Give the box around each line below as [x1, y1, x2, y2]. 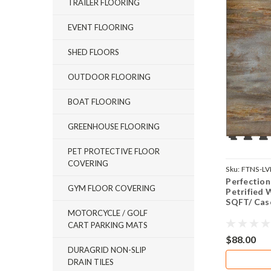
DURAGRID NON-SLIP [68, 245, 146, 255]
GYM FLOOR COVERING [68, 183, 155, 193]
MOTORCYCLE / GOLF [68, 208, 148, 218]
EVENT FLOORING [68, 22, 134, 32]
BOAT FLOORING [68, 97, 131, 106]
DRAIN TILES [68, 257, 114, 267]
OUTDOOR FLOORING [68, 72, 151, 82]
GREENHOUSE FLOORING [68, 122, 160, 131]
